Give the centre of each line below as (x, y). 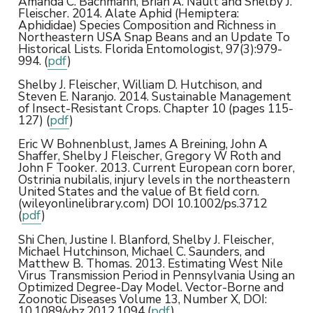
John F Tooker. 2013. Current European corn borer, (156, 168)
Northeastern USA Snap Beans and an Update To (154, 37)
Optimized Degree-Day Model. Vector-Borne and (151, 287)
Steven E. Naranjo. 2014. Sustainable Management (154, 97)
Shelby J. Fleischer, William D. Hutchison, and (140, 85)
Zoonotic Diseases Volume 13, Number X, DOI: (142, 299)
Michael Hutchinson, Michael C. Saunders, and (141, 251)
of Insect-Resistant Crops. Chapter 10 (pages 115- (155, 109)
